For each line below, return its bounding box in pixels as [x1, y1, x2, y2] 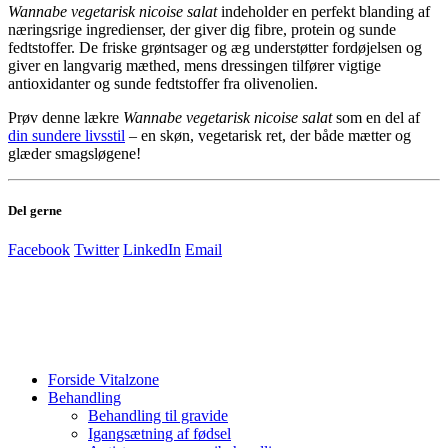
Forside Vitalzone [48, 371, 159, 389]
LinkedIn [123, 241, 181, 259]
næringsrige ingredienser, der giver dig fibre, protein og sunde [8, 21, 396, 38]
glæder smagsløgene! [8, 145, 141, 162]
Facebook [8, 241, 70, 259]
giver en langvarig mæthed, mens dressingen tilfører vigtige [8, 57, 381, 74]
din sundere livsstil [8, 127, 125, 144]
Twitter [74, 241, 119, 259]
